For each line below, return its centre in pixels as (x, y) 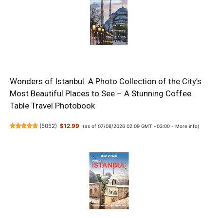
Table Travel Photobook (52, 105)
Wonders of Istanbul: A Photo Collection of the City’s (106, 81)
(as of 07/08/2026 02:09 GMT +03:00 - (129, 126)
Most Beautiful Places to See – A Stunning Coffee (100, 93)
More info (186, 126)
